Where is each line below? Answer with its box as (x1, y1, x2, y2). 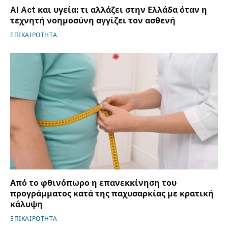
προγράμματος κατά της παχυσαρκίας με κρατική (10, 189, 214, 199)
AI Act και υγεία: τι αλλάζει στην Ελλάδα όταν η (10, 5, 207, 15)
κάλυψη (10, 199, 43, 210)
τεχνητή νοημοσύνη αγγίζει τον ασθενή (10, 15, 176, 25)
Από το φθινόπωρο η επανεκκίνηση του (10, 178, 177, 188)
